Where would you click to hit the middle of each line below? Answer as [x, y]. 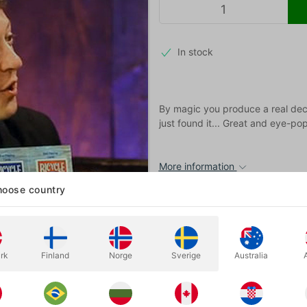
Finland [56, 255]
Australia [251, 255]
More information [196, 166]
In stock [195, 52]
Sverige [186, 255]
